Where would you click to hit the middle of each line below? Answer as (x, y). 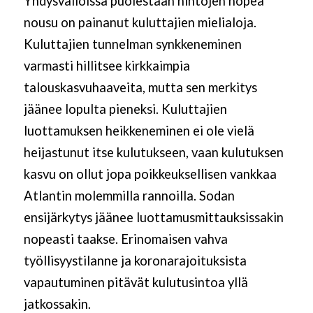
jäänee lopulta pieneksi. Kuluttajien (125, 109)
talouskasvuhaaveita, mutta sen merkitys (140, 87)
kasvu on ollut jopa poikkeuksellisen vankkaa (150, 174)
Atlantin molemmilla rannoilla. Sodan (129, 195)
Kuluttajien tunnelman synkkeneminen (132, 44)
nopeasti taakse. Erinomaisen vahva (125, 239)
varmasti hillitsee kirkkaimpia (107, 65)
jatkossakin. (58, 304)
